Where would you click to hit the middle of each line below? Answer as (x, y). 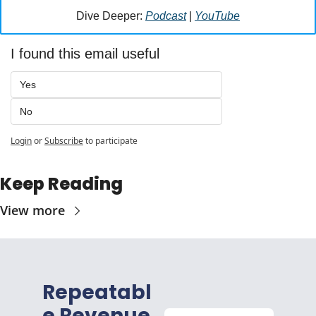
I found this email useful (85, 54)
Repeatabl (97, 292)
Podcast (166, 16)
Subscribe (64, 141)
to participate (111, 141)
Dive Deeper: (111, 16)
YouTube (217, 16)
